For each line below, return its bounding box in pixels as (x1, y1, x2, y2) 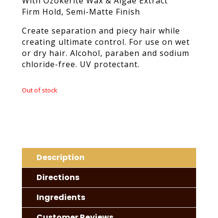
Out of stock (21, 86, 57, 95)
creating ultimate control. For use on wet (21, 36, 190, 48)
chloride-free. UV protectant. (21, 59, 140, 70)
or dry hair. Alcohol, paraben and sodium (21, 48, 189, 59)
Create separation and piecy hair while (21, 25, 180, 36)
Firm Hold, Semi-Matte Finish (21, 6, 140, 18)
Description (36, 152, 85, 163)
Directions (36, 172, 79, 183)
